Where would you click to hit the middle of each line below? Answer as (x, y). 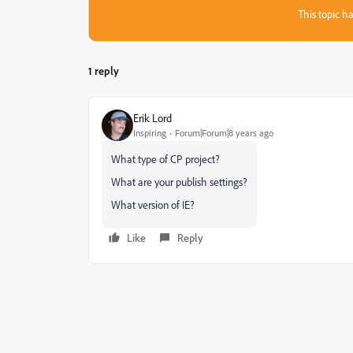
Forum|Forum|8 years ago (224, 133)
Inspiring (150, 133)
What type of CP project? (165, 158)
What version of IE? (153, 204)
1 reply (104, 70)
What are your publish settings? (179, 181)
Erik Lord (152, 118)
